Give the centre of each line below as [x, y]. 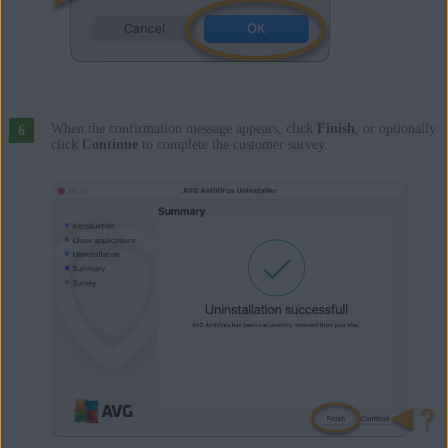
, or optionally [395, 128]
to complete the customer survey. [232, 144]
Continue [109, 144]
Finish [335, 128]
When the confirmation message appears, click [183, 128]
